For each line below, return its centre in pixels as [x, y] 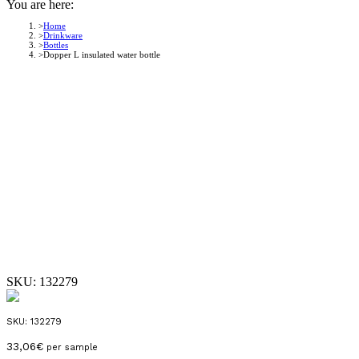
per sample [71, 348]
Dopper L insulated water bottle [102, 54]
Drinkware [63, 35]
